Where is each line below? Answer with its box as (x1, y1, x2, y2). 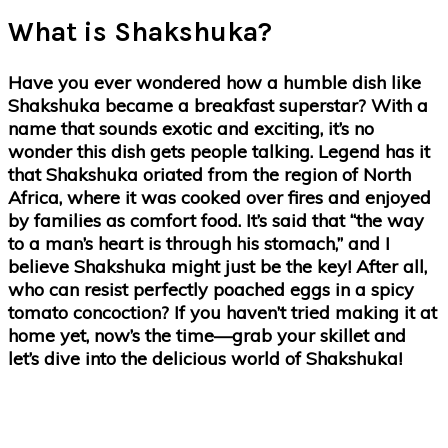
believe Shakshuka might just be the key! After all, (8, 254, 427, 278)
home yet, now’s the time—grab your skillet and (8, 323, 406, 347)
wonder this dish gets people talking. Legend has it (8, 139, 430, 163)
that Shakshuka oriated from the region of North (8, 162, 411, 186)
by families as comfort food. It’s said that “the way (8, 208, 424, 232)
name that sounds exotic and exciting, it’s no (8, 116, 374, 140)
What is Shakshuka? (8, 16, 272, 49)
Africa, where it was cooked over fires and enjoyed (8, 185, 431, 209)
